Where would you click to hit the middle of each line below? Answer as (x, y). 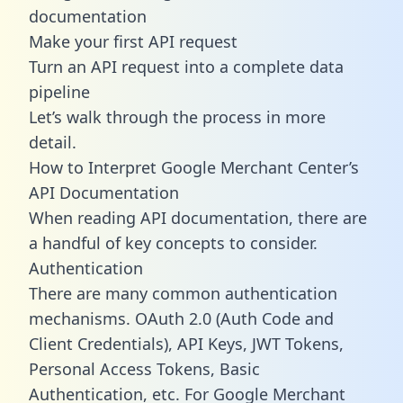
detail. (53, 142)
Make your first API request (133, 41)
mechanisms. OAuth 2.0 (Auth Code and (181, 318)
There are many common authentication (183, 293)
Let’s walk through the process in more (177, 116)
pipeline (59, 91)
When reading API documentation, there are (198, 217)
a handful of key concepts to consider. (173, 242)
